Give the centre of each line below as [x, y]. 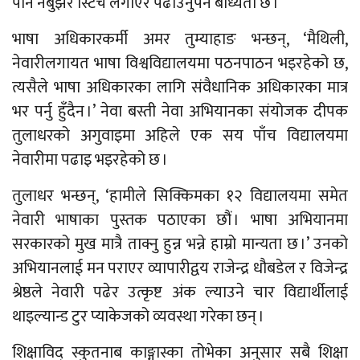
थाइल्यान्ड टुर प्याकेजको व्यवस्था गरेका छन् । [138, 316]
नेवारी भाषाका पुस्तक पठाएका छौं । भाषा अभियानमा [180, 220]
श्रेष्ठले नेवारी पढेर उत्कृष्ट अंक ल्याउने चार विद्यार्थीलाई [180, 292]
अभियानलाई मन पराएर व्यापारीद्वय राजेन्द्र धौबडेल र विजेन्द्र [180, 268]
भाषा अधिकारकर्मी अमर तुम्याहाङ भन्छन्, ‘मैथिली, [180, 39]
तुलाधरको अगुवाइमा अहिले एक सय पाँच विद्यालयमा [180, 135]
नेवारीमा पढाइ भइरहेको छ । [90, 160]
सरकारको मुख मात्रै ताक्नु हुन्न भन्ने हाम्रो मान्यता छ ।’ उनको [180, 244]
